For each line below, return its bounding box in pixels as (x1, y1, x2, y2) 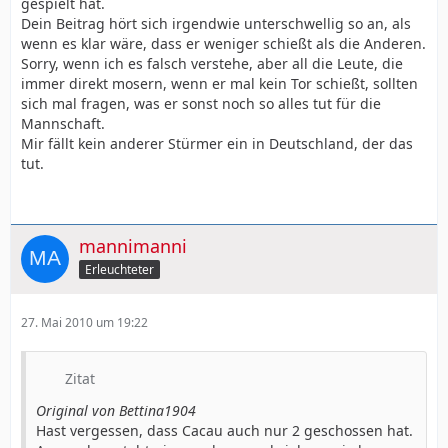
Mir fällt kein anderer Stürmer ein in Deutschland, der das (21, 133, 413, 153)
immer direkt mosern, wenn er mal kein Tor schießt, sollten (21, 73, 418, 93)
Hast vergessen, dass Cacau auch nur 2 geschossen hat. (36, 420, 413, 440)
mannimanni (79, 233, 187, 258)
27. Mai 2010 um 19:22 (21, 313, 148, 331)
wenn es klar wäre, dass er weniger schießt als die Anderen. (21, 33, 426, 53)
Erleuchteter (85, 260, 154, 278)
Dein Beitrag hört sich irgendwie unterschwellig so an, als (21, 13, 411, 33)
